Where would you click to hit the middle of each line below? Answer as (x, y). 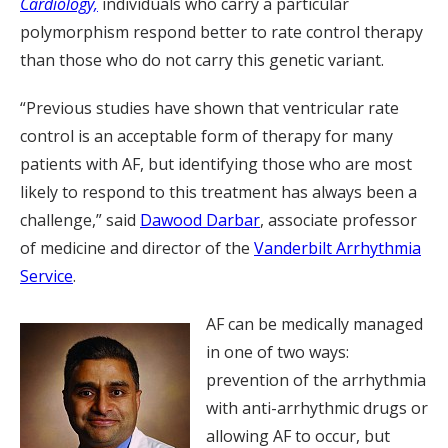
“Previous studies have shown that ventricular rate (209, 107)
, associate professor (338, 219)
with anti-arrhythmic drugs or (317, 407)
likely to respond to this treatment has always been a (218, 191)
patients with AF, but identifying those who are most (216, 163)
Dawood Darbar (200, 219)
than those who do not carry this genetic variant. (202, 59)
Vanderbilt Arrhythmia (337, 247)
